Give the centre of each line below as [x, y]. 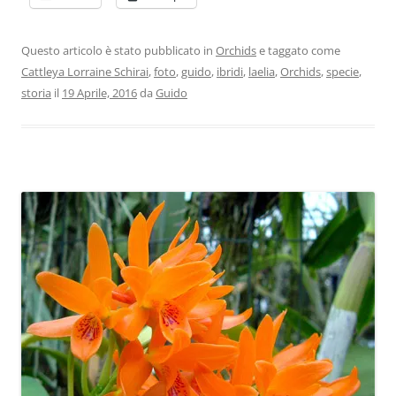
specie [343, 72]
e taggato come [298, 51]
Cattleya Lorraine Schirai [85, 72]
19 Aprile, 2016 [99, 93]
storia [36, 93]
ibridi [230, 72]
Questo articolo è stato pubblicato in [118, 51]
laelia [262, 72]
